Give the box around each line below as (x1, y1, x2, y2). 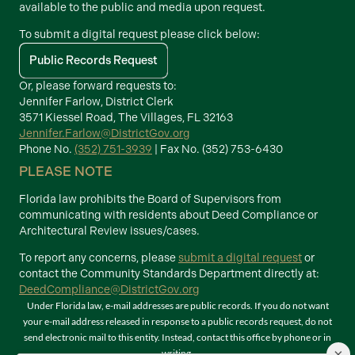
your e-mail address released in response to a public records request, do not (23, 315, 332, 327)
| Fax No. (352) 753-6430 (152, 142, 283, 156)
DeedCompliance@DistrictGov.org (19, 282, 200, 296)
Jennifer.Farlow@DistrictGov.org (19, 126, 190, 140)
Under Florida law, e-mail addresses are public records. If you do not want (26, 299, 329, 311)
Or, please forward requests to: (19, 78, 177, 93)
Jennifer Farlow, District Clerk (19, 94, 174, 109)
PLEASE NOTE (19, 162, 113, 179)
